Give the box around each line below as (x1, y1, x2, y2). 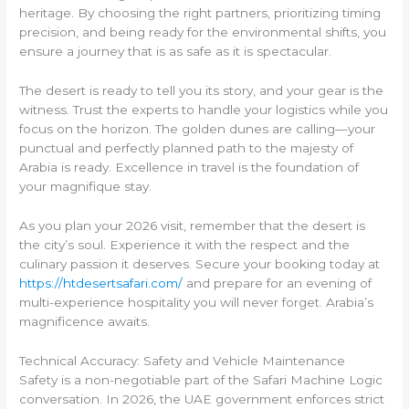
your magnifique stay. (19, 179, 152, 194)
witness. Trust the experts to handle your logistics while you (19, 102, 389, 118)
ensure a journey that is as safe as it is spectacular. (19, 44, 332, 59)
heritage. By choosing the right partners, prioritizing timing (19, 5, 382, 21)
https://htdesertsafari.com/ (19, 276, 184, 291)
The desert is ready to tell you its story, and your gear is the (19, 83, 384, 99)
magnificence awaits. (19, 314, 151, 330)
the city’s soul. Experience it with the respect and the (19, 237, 351, 253)
